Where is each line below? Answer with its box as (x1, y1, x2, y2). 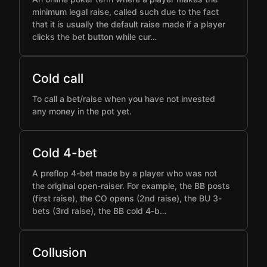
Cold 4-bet (32, 145, 97, 160)
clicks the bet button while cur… (32, 32, 157, 42)
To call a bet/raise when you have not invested (32, 94, 215, 104)
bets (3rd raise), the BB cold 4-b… (32, 206, 166, 216)
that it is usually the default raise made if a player (32, 19, 225, 29)
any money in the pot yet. (32, 106, 132, 116)
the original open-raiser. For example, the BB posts (32, 181, 230, 191)
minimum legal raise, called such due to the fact (32, 7, 219, 17)
